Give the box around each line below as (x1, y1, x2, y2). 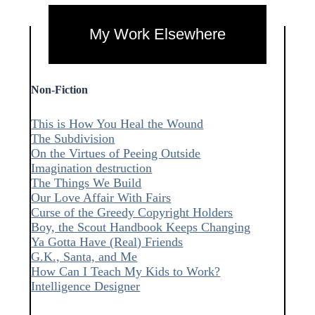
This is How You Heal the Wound (31, 116, 204, 131)
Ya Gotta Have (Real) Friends (31, 234, 184, 249)
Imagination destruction (31, 160, 153, 175)
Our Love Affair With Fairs (31, 190, 172, 205)
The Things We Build (31, 175, 142, 190)
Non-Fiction (31, 83, 89, 97)
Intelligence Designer (31, 278, 141, 293)
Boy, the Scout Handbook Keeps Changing (31, 219, 251, 234)
